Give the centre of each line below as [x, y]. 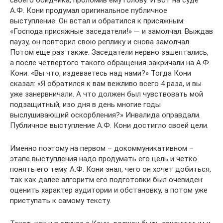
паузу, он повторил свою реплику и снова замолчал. [100, 42]
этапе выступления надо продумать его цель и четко [104, 159]
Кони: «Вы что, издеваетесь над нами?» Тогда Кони [101, 73]
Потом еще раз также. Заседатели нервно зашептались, [109, 52]
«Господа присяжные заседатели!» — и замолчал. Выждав [111, 31]
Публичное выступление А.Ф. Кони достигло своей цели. [109, 125]
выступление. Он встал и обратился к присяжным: [97, 21]
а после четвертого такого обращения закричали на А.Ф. [110, 62]
